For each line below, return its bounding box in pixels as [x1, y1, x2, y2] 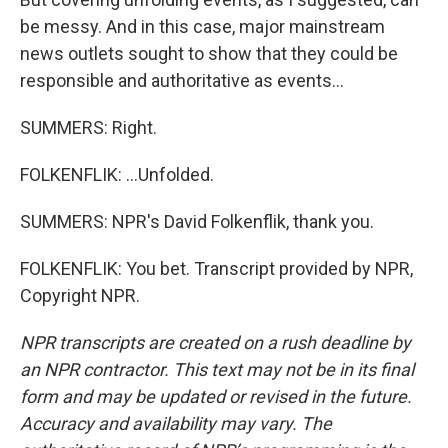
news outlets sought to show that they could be [20, 43, 398, 64]
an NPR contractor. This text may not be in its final [20, 359, 414, 380]
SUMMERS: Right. [20, 117, 157, 138]
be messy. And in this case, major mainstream [20, 16, 385, 37]
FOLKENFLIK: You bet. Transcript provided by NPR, [20, 258, 413, 279]
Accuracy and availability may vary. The [20, 413, 332, 434]
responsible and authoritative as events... [20, 70, 344, 91]
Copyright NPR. [20, 285, 140, 306]
